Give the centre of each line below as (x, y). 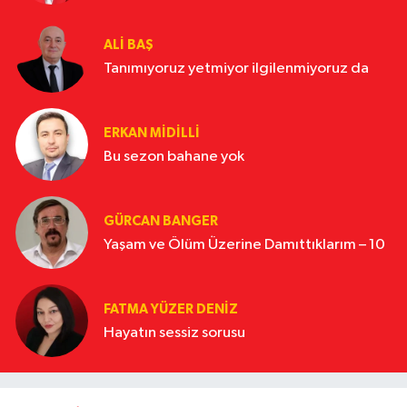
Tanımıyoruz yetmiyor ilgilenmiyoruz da (236, 68)
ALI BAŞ (129, 45)
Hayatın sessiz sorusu (174, 333)
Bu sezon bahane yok (174, 156)
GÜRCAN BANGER (161, 221)
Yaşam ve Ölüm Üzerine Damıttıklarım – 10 (244, 244)
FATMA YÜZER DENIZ (171, 309)
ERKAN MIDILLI (152, 133)
